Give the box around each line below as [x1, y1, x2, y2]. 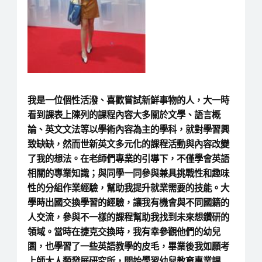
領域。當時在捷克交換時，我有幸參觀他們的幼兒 [27, 226, 220, 237]
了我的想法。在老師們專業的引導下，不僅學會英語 [27, 153, 229, 164]
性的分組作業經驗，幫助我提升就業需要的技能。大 [27, 182, 229, 193]
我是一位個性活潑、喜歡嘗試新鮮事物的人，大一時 [27, 95, 229, 105]
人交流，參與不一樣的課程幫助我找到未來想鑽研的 [27, 212, 229, 222]
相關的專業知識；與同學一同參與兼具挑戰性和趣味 [27, 168, 229, 178]
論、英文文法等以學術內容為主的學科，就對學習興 [27, 124, 229, 135]
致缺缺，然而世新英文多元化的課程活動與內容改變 [27, 139, 229, 149]
